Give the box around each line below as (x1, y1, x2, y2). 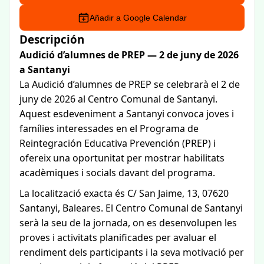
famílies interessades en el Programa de (19, 122, 199, 135)
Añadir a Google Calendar (89, 13, 187, 22)
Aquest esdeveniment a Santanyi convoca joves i (19, 107, 234, 120)
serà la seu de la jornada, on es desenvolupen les (19, 216, 237, 229)
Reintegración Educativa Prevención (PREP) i (19, 137, 216, 150)
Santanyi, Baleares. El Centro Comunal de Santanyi (19, 202, 243, 214)
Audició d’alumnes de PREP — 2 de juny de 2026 (19, 48, 239, 61)
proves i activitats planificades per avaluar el (19, 231, 216, 244)
